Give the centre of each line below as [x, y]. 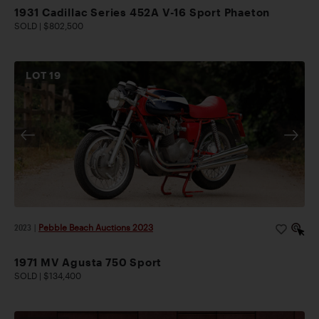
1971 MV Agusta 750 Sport [88, 262]
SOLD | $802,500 [49, 25]
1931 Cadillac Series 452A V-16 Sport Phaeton [142, 12]
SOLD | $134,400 [48, 275]
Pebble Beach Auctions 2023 [96, 227]
